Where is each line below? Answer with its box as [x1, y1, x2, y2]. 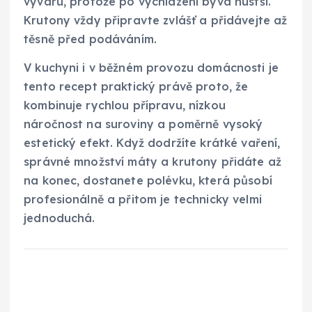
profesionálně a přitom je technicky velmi [24, 192, 262, 206]
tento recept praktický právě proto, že [24, 79, 249, 93]
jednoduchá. [24, 210, 95, 225]
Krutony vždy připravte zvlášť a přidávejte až [24, 13, 288, 27]
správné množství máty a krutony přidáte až [24, 154, 281, 169]
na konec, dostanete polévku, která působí [24, 173, 272, 187]
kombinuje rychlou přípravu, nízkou [24, 97, 226, 112]
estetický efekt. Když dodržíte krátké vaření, [24, 135, 281, 150]
